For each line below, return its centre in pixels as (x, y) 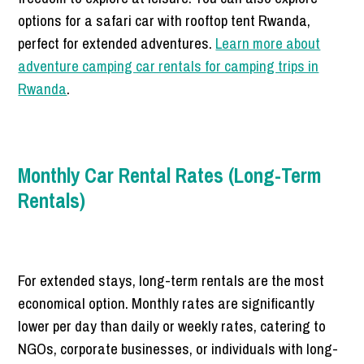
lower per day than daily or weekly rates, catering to (172, 326)
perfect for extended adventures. (117, 43)
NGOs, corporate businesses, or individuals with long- (178, 349)
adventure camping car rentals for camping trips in (169, 66)
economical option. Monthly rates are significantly (167, 303)
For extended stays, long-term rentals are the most (171, 281)
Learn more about (268, 43)
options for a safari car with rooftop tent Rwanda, (165, 21)
